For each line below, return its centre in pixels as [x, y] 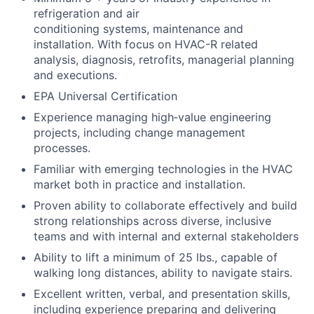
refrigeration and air [87, 13]
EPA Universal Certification [105, 96]
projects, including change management [139, 132]
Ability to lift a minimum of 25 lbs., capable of [156, 257]
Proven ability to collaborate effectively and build [165, 205]
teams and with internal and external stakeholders [166, 236]
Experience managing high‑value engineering [152, 117]
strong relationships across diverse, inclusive [152, 221]
